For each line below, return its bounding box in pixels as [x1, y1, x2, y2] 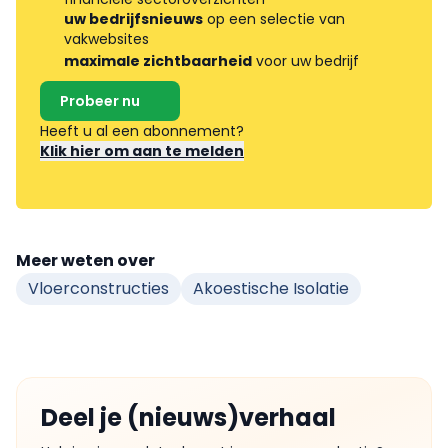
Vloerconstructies [28, 276, 169, 300]
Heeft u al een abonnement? [40, 120, 248, 141]
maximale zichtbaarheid [64, 50, 252, 71]
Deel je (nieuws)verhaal [41, 400, 336, 434]
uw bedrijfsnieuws [64, 8, 203, 29]
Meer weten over [16, 248, 155, 272]
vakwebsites [64, 28, 149, 49]
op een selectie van [203, 8, 345, 29]
